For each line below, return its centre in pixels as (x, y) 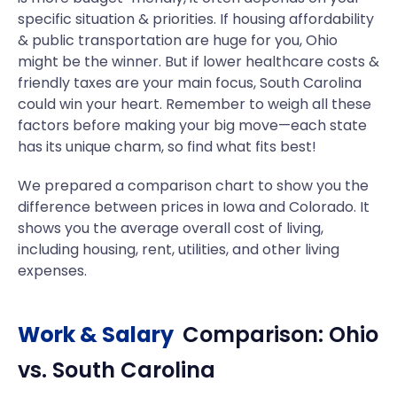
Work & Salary (96, 335)
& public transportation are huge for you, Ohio (178, 40)
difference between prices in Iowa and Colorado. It (194, 207)
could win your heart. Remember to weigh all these (195, 104)
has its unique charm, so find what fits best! (167, 147)
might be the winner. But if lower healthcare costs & (198, 62)
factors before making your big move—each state (192, 125)
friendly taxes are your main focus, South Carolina (190, 83)
